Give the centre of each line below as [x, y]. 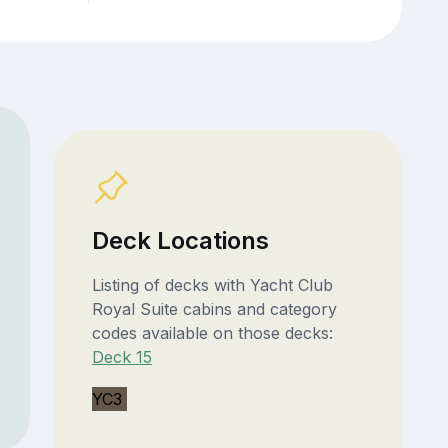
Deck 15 [121, 357]
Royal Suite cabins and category [214, 309]
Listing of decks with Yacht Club [212, 285]
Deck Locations [180, 241]
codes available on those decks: [212, 333]
